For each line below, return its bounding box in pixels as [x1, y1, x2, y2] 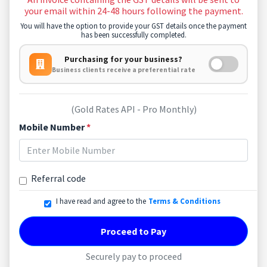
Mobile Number [19, 121, 86, 133]
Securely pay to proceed [85, 250, 182, 262]
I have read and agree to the [56, 196, 146, 206]
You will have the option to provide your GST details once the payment [20, 21, 247, 30]
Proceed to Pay [101, 225, 166, 237]
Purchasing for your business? [64, 54, 182, 64]
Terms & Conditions [148, 196, 221, 206]
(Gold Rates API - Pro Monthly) [70, 103, 197, 115]
